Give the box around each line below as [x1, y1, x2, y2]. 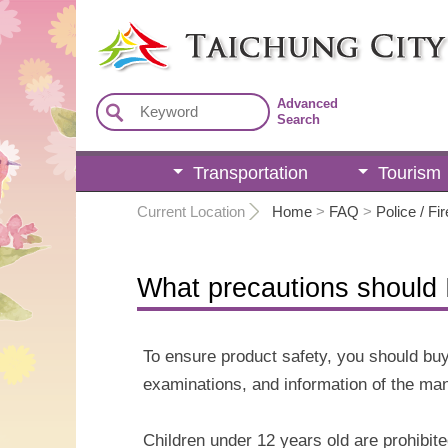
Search [277, 112, 320, 128]
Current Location [137, 202, 245, 220]
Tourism [377, 163, 441, 183]
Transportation [192, 163, 308, 183]
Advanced [277, 96, 338, 112]
